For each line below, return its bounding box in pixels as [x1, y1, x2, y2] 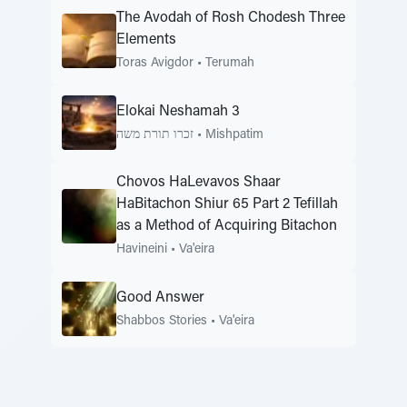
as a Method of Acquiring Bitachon [116, 219, 337, 233]
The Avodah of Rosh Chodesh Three [116, 11, 345, 25]
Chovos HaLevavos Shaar [116, 175, 281, 190]
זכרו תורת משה [116, 128, 194, 142]
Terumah [205, 57, 254, 70]
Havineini [116, 243, 167, 256]
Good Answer [116, 290, 204, 305]
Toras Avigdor [116, 57, 194, 70]
